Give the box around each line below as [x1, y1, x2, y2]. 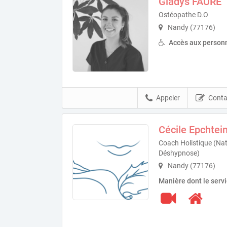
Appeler [156, 93, 180, 102]
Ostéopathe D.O [159, 10, 208, 19]
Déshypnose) [159, 149, 200, 158]
